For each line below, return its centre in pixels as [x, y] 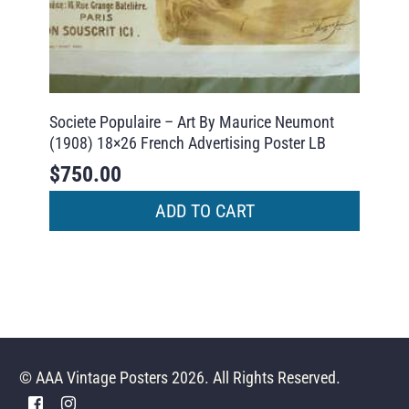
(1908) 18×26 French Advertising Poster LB [187, 143]
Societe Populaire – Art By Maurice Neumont [191, 122]
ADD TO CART [204, 210]
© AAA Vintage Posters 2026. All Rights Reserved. [180, 377]
